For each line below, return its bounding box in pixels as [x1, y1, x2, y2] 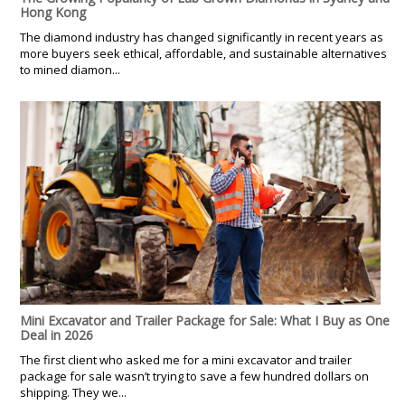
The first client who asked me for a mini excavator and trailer [20, 351, 352, 368]
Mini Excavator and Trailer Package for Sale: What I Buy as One [20, 311, 390, 329]
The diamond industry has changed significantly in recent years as [20, 28, 383, 45]
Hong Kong [20, 3, 86, 21]
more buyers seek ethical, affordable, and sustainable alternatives [20, 44, 387, 61]
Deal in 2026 [20, 325, 93, 344]
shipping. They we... [20, 383, 127, 400]
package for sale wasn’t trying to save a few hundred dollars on [20, 367, 369, 384]
